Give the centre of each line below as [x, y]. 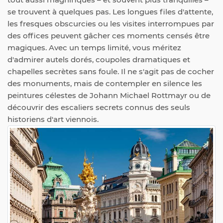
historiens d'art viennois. [53, 119]
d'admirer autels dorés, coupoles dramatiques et [99, 59]
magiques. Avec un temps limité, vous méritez [94, 48]
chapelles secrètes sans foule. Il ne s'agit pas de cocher [111, 71]
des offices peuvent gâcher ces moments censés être [109, 36]
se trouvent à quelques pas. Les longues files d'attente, [110, 12]
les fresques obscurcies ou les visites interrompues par [111, 24]
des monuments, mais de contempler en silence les [105, 83]
